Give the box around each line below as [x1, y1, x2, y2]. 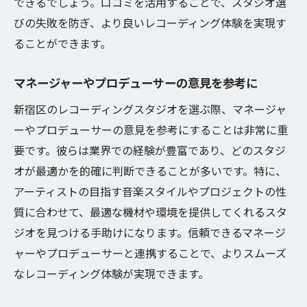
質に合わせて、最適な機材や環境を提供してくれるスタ [14, 204, 287, 220]
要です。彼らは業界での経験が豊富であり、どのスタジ [14, 142, 286, 158]
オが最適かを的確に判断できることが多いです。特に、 [14, 162, 286, 179]
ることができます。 [14, 35, 111, 51]
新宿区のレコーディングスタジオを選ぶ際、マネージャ [14, 101, 286, 117]
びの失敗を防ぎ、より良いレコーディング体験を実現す [14, 14, 286, 31]
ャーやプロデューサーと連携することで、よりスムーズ [14, 245, 286, 261]
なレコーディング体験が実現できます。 [14, 265, 209, 282]
